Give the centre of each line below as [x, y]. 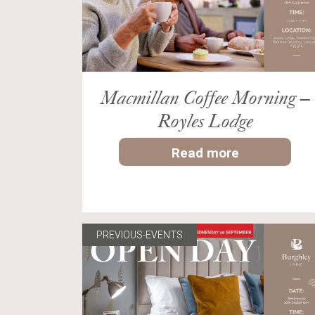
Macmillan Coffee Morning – [205, 97]
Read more [205, 153]
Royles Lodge [205, 121]
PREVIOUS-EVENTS [140, 235]
